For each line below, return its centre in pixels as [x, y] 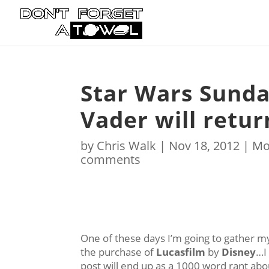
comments [111, 159]
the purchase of [119, 252]
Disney [239, 252]
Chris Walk [127, 146]
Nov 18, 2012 [204, 146]
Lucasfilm [181, 252]
